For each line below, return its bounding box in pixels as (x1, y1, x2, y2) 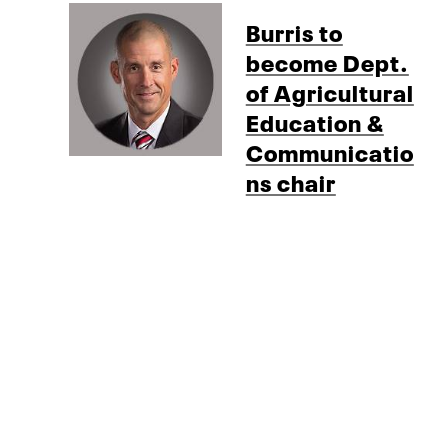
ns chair (245, 164, 336, 199)
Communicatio (245, 134, 414, 169)
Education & (245, 104, 384, 139)
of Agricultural (245, 74, 414, 109)
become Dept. (245, 44, 409, 79)
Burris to (245, 14, 343, 49)
